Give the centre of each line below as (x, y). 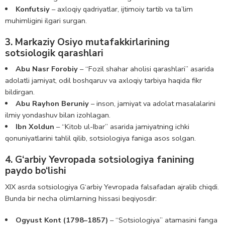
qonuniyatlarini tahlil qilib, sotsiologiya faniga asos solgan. (100, 138)
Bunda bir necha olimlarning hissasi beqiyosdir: (81, 198)
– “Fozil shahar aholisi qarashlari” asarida (146, 69)
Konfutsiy (32, 9)
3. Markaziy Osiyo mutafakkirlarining (87, 42)
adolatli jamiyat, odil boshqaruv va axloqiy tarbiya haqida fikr (103, 81)
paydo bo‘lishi (36, 171)
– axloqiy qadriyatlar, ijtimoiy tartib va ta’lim (121, 9)
